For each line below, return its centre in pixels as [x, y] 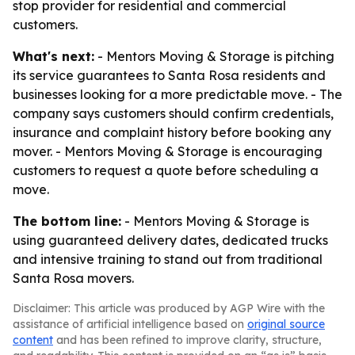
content [33, 340]
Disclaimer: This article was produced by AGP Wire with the [169, 308]
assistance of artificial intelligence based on [130, 324]
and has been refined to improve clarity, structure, [187, 340]
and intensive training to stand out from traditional [168, 259]
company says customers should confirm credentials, [173, 113]
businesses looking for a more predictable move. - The [177, 94]
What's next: [53, 56]
